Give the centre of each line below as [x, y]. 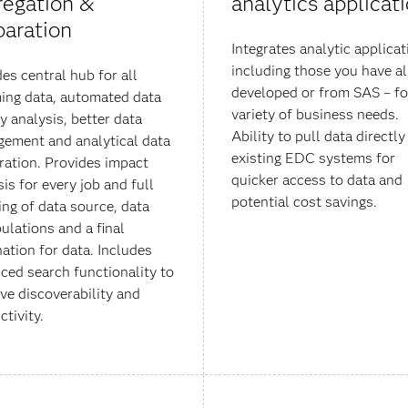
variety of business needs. [315, 115]
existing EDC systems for [313, 158]
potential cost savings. [304, 202]
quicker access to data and [317, 180]
